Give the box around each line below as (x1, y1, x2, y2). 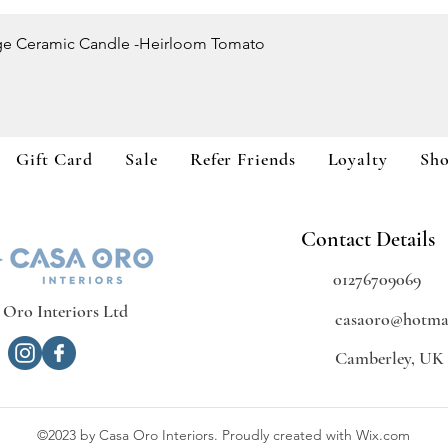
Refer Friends (189, 148, 296, 171)
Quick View (189, 29, 259, 48)
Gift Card (16, 148, 94, 171)
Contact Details (301, 225, 435, 252)
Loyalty (327, 148, 388, 171)
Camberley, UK (335, 346, 444, 369)
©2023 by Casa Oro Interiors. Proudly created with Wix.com (37, 425, 410, 444)
